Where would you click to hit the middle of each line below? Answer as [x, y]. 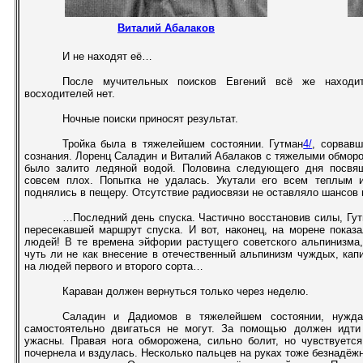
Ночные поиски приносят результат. [150, 119]
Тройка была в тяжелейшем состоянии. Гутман [183, 144]
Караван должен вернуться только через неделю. [185, 291]
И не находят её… [107, 56]
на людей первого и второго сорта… [113, 266]
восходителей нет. [69, 94]
